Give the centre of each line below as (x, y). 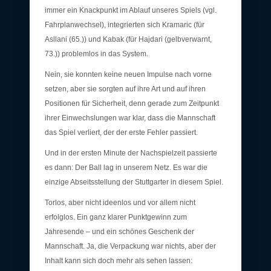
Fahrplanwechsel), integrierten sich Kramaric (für (125, 24)
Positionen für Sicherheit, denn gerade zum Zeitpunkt (132, 103)
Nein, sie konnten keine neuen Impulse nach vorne (128, 74)
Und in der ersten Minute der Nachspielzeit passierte (131, 153)
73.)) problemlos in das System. (96, 54)
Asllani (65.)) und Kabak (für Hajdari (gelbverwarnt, (128, 39)
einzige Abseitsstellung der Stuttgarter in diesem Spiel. (134, 182)
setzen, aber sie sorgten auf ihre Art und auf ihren (125, 89)
